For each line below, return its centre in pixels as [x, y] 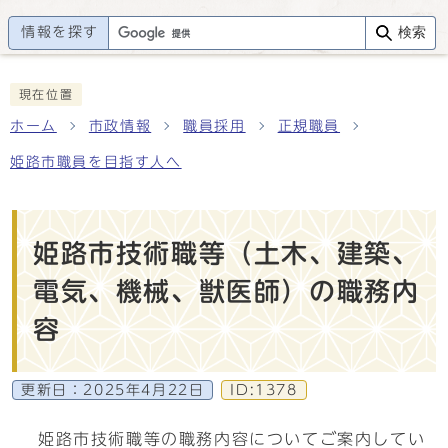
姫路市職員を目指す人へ [96, 162]
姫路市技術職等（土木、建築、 [226, 253]
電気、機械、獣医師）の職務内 [226, 291]
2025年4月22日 [144, 390]
